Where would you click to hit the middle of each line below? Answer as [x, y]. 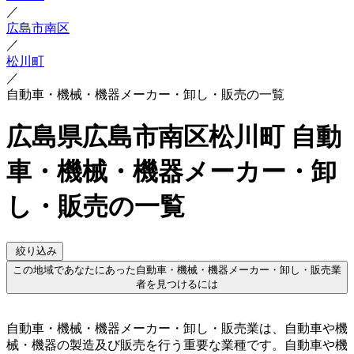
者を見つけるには [177, 284]
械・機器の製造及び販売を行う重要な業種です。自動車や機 [177, 345]
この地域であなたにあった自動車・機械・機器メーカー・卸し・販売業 [177, 269]
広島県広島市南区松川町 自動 [174, 137]
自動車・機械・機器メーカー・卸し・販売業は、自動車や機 [177, 328]
